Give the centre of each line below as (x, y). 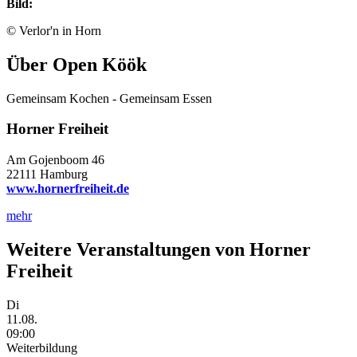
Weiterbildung (42, 347)
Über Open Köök (76, 64)
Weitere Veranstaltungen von (128, 250)
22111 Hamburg (47, 175)
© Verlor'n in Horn (54, 30)
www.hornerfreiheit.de (68, 189)
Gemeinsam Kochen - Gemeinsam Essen (109, 98)
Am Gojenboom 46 (55, 160)
